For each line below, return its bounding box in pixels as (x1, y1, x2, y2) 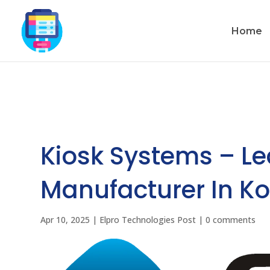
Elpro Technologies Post (99, 213, 196, 225)
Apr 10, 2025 (40, 213, 90, 225)
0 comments (206, 213, 256, 225)
